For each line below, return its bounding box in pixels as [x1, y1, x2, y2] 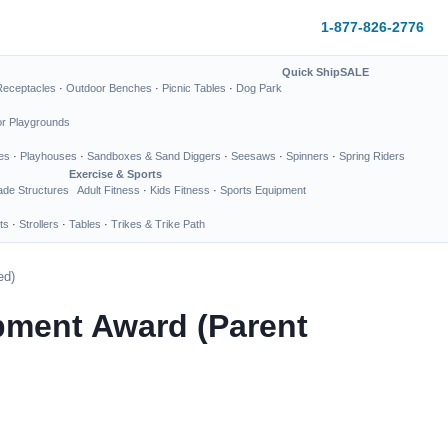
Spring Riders [339, 150, 405, 162]
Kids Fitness [150, 184, 210, 196]
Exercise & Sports [69, 168, 162, 180]
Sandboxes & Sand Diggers [87, 150, 221, 162]
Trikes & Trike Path [111, 218, 205, 230]
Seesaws [231, 150, 276, 162]
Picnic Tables [162, 82, 226, 94]
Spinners [286, 150, 329, 162]
